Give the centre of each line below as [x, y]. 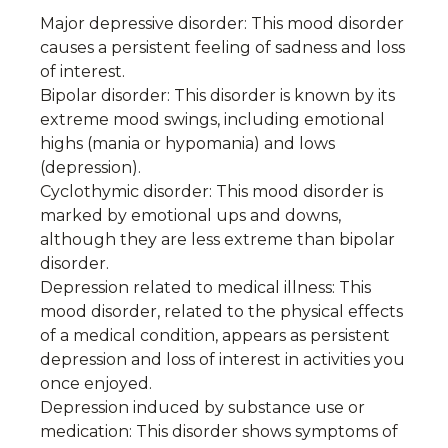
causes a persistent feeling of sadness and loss [222, 47]
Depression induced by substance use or [202, 407]
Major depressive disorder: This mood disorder [222, 23]
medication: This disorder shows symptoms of [219, 431]
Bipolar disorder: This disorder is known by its [217, 95]
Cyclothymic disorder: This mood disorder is [211, 191]
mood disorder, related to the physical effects [221, 311]
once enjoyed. [96, 383]
